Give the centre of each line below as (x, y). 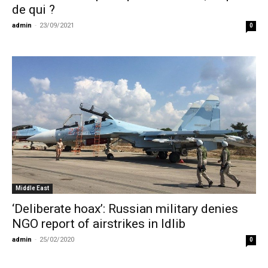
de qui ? (33, 10)
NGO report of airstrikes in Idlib (99, 223)
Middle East (32, 188)
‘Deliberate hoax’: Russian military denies (125, 208)
